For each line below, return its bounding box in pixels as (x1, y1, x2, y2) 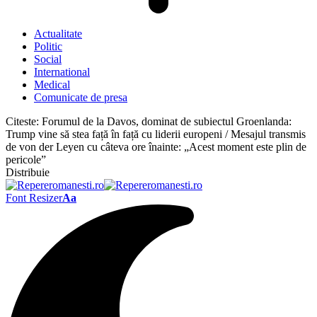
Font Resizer (6, 192, 62, 204)
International (34, 66, 90, 78)
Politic (34, 40, 62, 52)
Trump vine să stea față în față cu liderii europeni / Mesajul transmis (6, 128, 306, 140)
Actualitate (34, 28, 82, 40)
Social (34, 53, 62, 65)
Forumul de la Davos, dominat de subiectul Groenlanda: (42, 115, 292, 127)
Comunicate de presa (34, 91, 127, 103)
